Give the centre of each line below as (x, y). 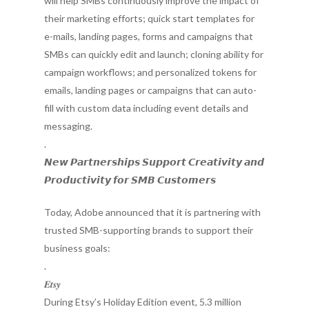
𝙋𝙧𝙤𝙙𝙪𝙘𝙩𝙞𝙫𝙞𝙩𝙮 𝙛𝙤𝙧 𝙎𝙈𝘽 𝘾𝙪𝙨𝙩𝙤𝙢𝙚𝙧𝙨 (130, 180)
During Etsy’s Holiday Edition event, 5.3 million (143, 302)
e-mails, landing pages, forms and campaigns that (149, 36)
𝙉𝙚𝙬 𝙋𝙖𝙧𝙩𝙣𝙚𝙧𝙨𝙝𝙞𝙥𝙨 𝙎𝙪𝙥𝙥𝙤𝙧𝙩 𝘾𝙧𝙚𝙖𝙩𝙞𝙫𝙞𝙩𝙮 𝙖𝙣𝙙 (154, 162)
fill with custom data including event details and (146, 108)
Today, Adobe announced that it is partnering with (152, 212)
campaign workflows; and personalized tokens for (150, 72)
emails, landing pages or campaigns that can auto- (150, 90)
